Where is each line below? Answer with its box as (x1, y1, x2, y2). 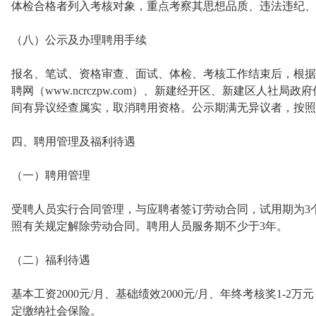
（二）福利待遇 (11, 254, 90, 266)
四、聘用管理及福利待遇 (11, 135, 135, 147)
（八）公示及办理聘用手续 (11, 34, 147, 46)
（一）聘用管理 (11, 169, 90, 181)
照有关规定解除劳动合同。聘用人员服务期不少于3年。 (11, 220, 288, 232)
